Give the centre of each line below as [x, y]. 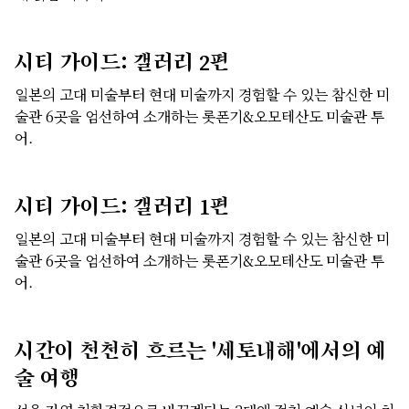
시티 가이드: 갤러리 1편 [122, 206]
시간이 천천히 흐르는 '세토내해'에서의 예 [201, 351]
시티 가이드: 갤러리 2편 [122, 62]
